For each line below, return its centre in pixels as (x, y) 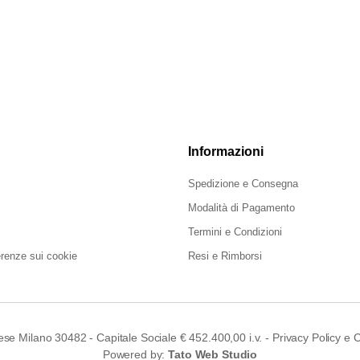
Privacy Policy (306, 337)
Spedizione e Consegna (243, 184)
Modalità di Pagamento (241, 208)
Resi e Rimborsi (225, 256)
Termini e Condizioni (235, 232)
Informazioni (226, 151)
